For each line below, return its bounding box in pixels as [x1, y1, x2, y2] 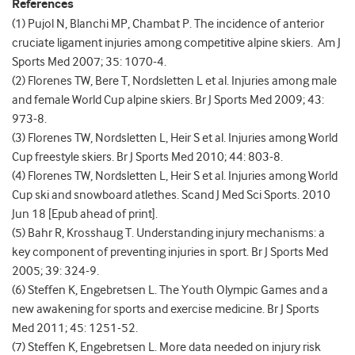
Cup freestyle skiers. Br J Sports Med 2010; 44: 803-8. [12, 150, 283, 165]
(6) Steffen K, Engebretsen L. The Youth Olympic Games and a [12, 283, 328, 298]
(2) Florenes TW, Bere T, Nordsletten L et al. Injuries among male [12, 74, 337, 89]
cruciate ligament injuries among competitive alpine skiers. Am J [12, 36, 341, 51]
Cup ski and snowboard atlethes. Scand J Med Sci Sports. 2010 [12, 188, 330, 203]
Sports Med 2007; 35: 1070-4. [12, 55, 166, 70]
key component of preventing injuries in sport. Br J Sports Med [12, 245, 328, 260]
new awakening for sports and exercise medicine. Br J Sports [12, 302, 319, 317]
